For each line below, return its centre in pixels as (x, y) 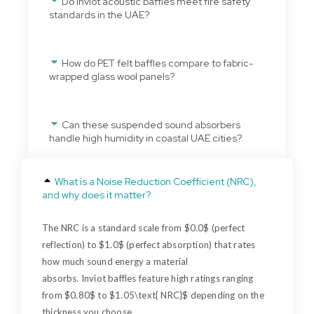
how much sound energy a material (115, 261)
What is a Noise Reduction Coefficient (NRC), (155, 181)
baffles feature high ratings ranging (180, 278)
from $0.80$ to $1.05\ (90, 295)
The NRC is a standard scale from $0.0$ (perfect (144, 227)
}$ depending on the (222, 295)
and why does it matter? (96, 194)
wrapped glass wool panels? (112, 76)
